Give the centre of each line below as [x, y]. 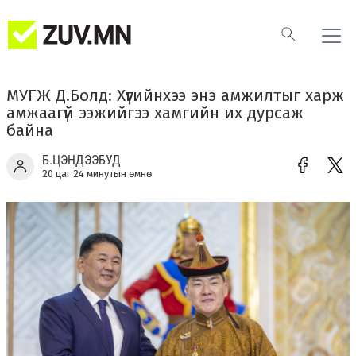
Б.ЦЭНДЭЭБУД [81, 161]
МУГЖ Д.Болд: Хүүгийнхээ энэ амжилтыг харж [175, 95]
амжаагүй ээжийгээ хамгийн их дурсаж [155, 113]
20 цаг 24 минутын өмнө [97, 174]
